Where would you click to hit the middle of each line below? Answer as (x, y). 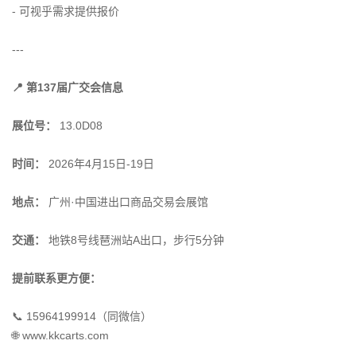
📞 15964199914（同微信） (82, 316)
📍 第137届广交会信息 (68, 87)
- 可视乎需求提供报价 (66, 11)
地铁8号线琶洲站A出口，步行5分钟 (135, 240)
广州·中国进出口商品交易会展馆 (127, 202)
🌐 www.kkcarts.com (60, 335)
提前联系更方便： (56, 278)
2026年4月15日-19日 (100, 164)
